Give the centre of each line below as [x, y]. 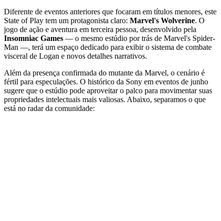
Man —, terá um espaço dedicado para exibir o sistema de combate [108, 47]
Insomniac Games [34, 38]
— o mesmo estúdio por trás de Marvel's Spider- [139, 38]
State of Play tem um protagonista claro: [67, 21]
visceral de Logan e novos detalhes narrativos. [75, 56]
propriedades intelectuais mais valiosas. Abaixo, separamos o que [105, 100]
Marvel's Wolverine [162, 21]
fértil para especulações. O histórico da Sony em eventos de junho [106, 82]
